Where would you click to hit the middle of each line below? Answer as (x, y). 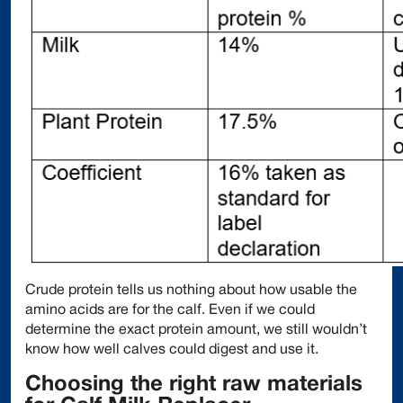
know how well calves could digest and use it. (172, 349)
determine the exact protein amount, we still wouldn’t (196, 330)
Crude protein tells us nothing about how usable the (191, 290)
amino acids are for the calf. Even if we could (170, 310)
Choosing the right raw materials (194, 385)
